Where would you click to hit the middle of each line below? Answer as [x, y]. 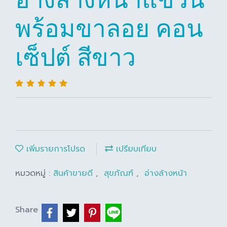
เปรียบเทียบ [135, 149]
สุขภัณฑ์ [120, 173]
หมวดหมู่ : [34, 173]
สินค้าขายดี [74, 173]
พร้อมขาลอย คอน [109, 29]
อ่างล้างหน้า [166, 173]
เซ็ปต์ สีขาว [75, 58]
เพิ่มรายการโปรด [54, 149]
